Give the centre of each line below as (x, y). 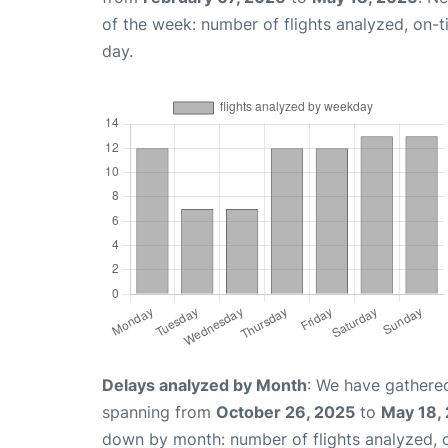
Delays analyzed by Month (204, 385)
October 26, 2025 (285, 412)
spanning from (159, 412)
